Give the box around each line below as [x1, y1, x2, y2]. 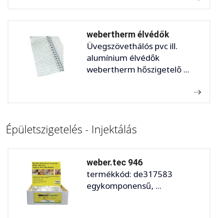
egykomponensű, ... [87, 180, 162, 191]
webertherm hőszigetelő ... [87, 63, 189, 75]
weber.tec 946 [87, 157, 143, 167]
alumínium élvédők [87, 52, 160, 63]
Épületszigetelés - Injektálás [6, 121, 137, 136]
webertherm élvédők [87, 29, 169, 39]
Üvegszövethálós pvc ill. [87, 40, 178, 52]
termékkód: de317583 [87, 168, 172, 180]
